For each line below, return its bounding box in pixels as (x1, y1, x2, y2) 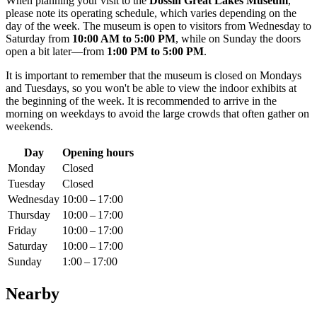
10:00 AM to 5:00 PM (72, 33, 175, 45)
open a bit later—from (6, 45, 107, 58)
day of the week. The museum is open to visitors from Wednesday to (6, 20, 311, 33)
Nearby (6, 284, 59, 303)
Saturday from (6, 33, 72, 45)
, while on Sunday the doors (175, 33, 301, 45)
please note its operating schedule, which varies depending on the (6, 7, 296, 20)
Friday (8, 224, 37, 237)
